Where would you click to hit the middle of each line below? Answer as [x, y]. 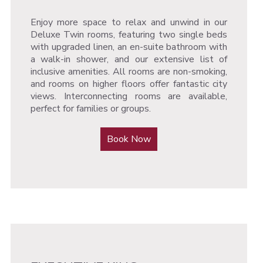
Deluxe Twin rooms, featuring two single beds [129, 35]
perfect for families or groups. [90, 109]
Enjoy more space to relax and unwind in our [129, 23]
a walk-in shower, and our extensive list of [129, 60]
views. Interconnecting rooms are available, [129, 97]
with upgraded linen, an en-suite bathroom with [129, 47]
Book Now [129, 139]
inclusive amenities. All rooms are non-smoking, [129, 72]
